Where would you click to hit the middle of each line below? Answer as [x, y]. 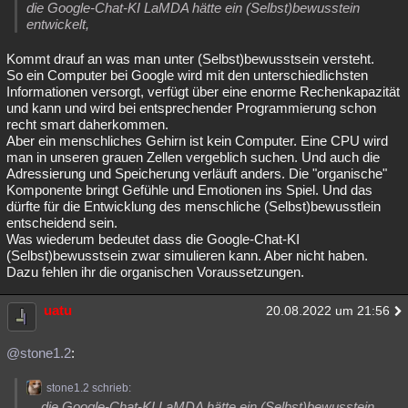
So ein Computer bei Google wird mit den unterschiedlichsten [187, 75]
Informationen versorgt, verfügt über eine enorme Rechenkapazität [203, 92]
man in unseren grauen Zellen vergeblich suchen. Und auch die [193, 157]
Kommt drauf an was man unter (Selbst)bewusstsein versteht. [190, 59]
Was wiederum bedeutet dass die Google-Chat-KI [153, 239]
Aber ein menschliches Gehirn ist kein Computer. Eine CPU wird [197, 141]
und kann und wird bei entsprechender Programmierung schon [191, 108]
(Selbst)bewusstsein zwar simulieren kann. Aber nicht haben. [187, 255]
